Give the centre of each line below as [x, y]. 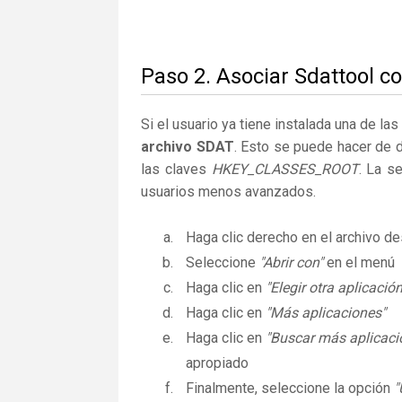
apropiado [217, 363]
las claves [176, 169]
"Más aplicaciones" [326, 313]
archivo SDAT [188, 147]
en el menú [359, 262]
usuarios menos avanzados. [228, 192]
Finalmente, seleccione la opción [290, 388]
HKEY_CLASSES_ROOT [285, 169]
